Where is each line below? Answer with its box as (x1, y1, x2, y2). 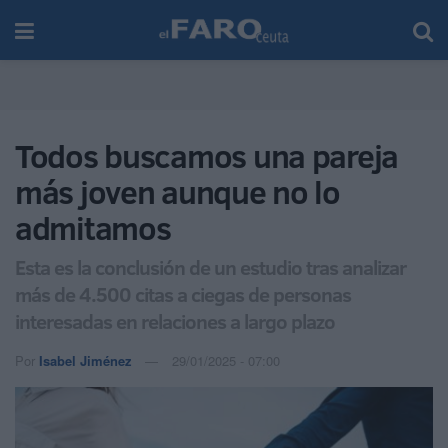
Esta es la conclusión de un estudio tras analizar (15, 252, 406, 281)
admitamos (15, 206, 171, 250)
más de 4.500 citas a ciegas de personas (15, 279, 351, 308)
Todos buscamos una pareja (15, 134, 398, 178)
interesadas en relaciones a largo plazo (15, 306, 335, 335)
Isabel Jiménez (39, 350, 132, 370)
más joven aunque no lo (15, 170, 340, 214)
